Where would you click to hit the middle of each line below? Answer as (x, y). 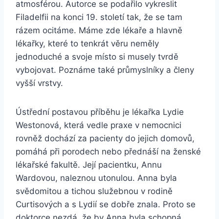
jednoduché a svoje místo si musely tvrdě (97, 57)
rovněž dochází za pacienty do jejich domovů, (105, 139)
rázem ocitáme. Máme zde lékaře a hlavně (99, 31)
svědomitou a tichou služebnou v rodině (94, 191)
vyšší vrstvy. (39, 83)
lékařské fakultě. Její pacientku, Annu (89, 165)
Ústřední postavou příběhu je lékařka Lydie (100, 112)
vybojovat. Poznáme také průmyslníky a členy (105, 70)
